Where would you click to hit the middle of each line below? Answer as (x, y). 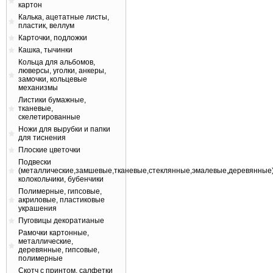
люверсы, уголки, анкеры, (62, 71)
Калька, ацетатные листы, (64, 17)
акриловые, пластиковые (62, 200)
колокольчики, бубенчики (61, 179)
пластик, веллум (46, 26)
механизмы (38, 88)
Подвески (35, 162)
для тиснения (42, 138)
